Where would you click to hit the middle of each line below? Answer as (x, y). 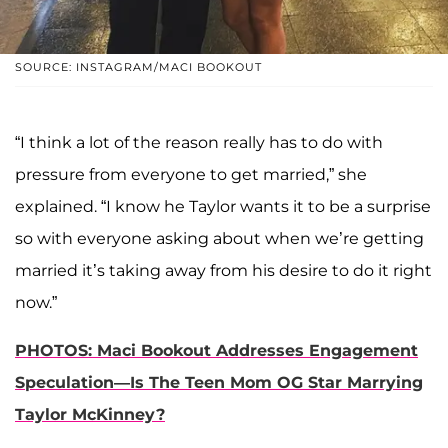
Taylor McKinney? (90, 415)
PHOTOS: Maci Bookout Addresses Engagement (216, 351)
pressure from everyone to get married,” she (191, 175)
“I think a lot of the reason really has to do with (199, 143)
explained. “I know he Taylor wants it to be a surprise (223, 207)
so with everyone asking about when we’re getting (219, 239)
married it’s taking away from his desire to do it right (223, 271)
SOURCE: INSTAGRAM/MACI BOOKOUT (138, 67)
